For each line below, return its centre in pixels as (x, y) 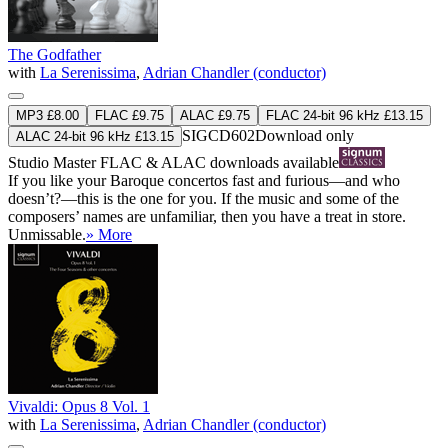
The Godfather (54, 54)
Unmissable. (47, 234)
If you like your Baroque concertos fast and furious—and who (204, 180)
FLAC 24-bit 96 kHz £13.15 (344, 115)
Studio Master (54, 162)
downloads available (272, 162)
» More (109, 234)
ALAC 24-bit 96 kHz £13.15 (95, 136)
